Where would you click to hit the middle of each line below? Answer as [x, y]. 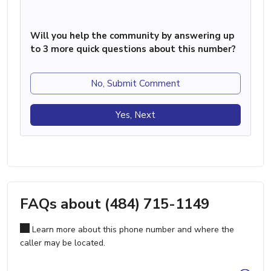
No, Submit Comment [135, 83]
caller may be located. [63, 243]
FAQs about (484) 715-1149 [115, 204]
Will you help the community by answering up [132, 35]
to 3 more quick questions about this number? [133, 49]
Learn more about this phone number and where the [132, 229]
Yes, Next [135, 115]
